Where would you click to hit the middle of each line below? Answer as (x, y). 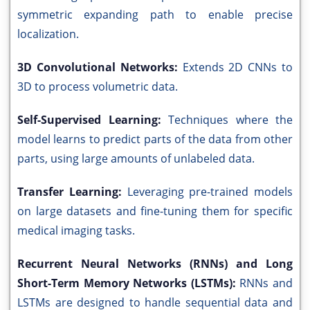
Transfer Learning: (72, 192)
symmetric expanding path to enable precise (155, 15)
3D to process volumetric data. (98, 87)
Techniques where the (230, 120)
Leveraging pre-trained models (210, 192)
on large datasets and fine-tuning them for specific (155, 211)
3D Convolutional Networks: (100, 67)
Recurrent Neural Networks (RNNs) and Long (155, 264)
